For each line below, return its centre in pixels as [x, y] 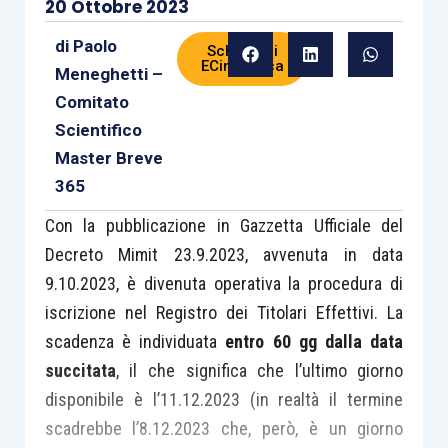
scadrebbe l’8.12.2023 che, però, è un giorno [224, 428]
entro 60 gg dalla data [314, 341]
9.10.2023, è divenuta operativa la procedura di [224, 283]
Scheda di [242, 51]
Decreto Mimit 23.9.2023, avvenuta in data [224, 254]
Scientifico [98, 130]
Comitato [91, 102]
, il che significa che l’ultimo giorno [259, 370]
